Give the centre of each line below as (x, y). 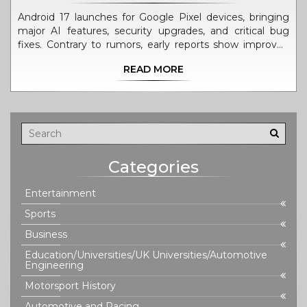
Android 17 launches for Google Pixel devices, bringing (153, 17)
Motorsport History (70, 286)
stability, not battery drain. (79, 58)
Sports (40, 214)
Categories (153, 167)
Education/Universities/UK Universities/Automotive (146, 255)
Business (46, 234)
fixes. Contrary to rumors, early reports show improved (153, 45)
